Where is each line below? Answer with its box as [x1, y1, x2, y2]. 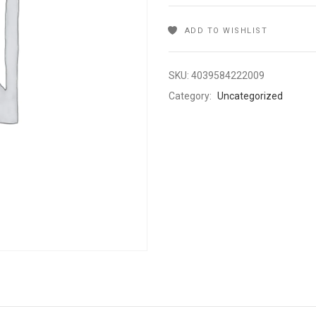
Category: [169, 90, 214, 102]
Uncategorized [217, 90, 283, 102]
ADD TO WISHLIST [184, 26, 267, 35]
